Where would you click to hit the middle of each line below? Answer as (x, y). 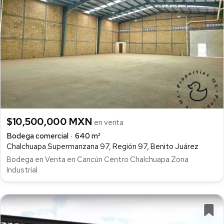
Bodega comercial (37, 136)
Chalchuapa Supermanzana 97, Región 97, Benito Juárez (102, 146)
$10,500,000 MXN (50, 121)
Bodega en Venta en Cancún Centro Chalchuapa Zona (97, 160)
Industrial (22, 170)
